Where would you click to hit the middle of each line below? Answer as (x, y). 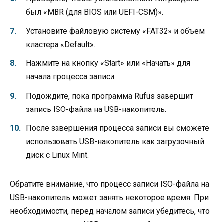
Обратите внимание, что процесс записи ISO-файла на (110, 184)
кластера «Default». (60, 45)
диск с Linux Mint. (57, 155)
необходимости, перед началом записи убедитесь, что (110, 211)
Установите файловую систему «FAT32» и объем (115, 31)
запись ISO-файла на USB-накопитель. (96, 109)
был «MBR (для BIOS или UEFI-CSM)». (94, 12)
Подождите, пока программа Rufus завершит (110, 96)
